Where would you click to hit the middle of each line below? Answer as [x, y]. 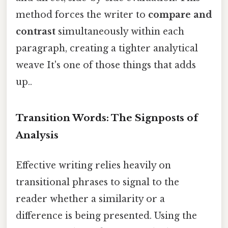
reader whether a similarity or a [90, 199]
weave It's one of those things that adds [106, 65]
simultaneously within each [120, 31]
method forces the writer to [82, 15]
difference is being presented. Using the [106, 216]
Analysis [37, 135]
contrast [36, 31]
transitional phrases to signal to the [97, 182]
